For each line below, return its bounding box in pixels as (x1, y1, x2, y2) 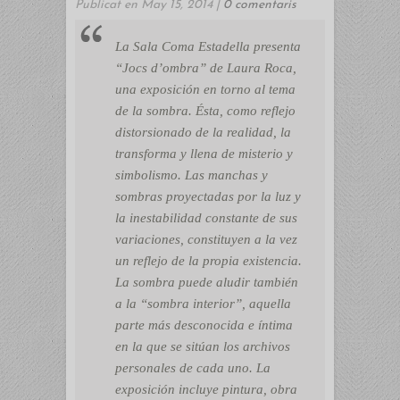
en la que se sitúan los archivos (115, 339, 290, 354)
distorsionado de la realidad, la (115, 125, 291, 139)
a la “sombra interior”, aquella (115, 296, 291, 311)
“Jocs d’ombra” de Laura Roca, (115, 61, 296, 75)
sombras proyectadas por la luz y (115, 189, 301, 204)
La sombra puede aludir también (115, 275, 298, 289)
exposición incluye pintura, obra (115, 382, 297, 396)
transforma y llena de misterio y (115, 146, 293, 161)
